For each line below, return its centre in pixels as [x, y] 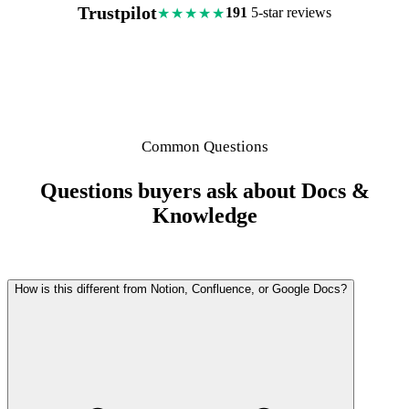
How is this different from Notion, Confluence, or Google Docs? [181, 288]
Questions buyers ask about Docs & [204, 190]
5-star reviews [289, 13]
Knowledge [204, 215]
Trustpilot [117, 12]
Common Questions [204, 146]
